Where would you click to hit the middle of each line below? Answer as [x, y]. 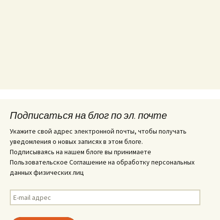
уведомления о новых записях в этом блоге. [76, 142]
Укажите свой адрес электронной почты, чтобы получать [98, 131]
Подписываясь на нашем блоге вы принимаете [81, 152]
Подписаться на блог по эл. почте [88, 115]
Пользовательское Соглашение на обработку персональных [102, 162]
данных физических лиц [47, 173]
